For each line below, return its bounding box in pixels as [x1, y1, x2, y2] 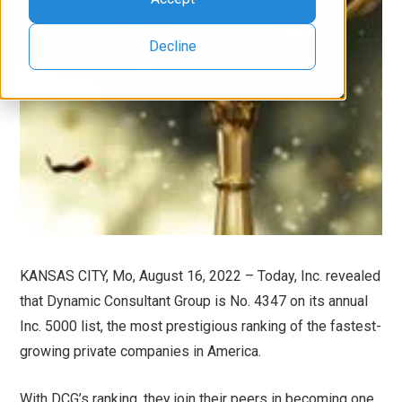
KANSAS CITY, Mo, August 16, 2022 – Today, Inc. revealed [20, 267, 381, 285]
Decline [148, 37, 197, 55]
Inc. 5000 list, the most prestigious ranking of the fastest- [20, 318, 382, 336]
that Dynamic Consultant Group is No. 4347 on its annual [20, 293, 369, 310]
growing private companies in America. [20, 343, 262, 361]
